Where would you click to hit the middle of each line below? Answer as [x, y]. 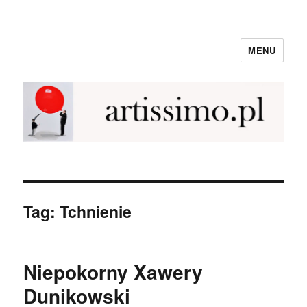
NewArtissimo [76, 60]
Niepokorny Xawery [113, 272]
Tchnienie [96, 212]
